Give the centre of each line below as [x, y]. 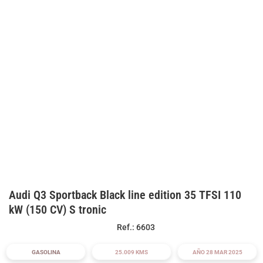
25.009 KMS [131, 252]
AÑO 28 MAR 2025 [217, 252]
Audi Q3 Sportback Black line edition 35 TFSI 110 [125, 195]
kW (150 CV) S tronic [58, 209]
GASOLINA [46, 252]
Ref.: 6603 [136, 227]
